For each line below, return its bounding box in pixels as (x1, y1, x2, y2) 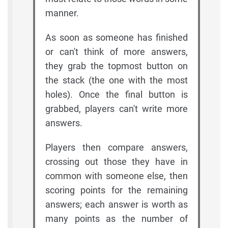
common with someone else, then (45, 170, 188, 182)
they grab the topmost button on (45, 61, 188, 72)
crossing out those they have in (45, 156, 188, 167)
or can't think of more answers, (45, 46, 188, 58)
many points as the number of (45, 213, 188, 224)
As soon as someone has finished (45, 32, 188, 43)
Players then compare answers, (45, 142, 188, 153)
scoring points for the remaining (45, 185, 188, 196)
